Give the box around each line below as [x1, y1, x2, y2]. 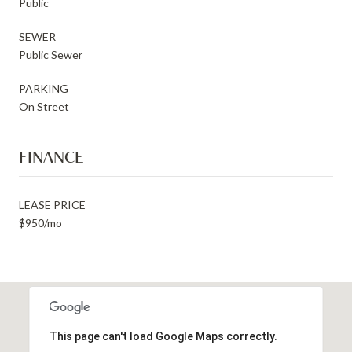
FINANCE [19, 146, 83, 167]
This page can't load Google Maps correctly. [49, 329, 277, 343]
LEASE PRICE [19, 197, 86, 211]
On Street [19, 99, 69, 113]
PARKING [19, 81, 68, 95]
